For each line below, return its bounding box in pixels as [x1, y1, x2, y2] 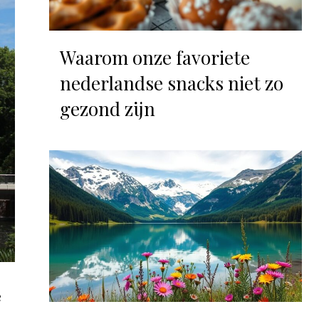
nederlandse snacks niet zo [59, 70, 283, 95]
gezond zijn [59, 95, 155, 121]
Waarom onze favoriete [59, 44, 250, 70]
